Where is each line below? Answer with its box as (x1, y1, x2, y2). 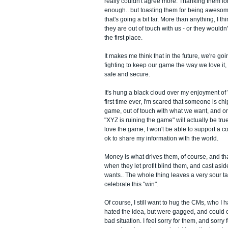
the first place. (104, 34, 142, 41)
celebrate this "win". (104, 181, 158, 188)
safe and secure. (104, 71, 150, 78)
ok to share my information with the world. (104, 135, 218, 142)
